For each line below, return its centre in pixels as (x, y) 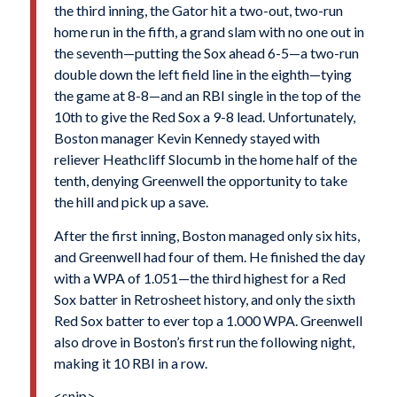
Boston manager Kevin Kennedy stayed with (187, 138)
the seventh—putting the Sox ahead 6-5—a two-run (206, 53)
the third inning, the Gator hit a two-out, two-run (198, 11)
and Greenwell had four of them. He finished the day (209, 256)
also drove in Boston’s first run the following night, (204, 341)
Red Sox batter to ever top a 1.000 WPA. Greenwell (208, 320)
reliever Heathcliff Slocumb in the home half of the (205, 160)
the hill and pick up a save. (131, 202)
